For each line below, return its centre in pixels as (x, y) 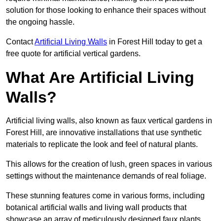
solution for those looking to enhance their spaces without (106, 10)
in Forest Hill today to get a (155, 42)
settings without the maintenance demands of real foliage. (106, 176)
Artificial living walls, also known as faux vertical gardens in (109, 121)
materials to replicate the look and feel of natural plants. (102, 145)
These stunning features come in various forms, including (105, 196)
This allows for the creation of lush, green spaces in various (109, 164)
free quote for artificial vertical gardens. (73, 54)
